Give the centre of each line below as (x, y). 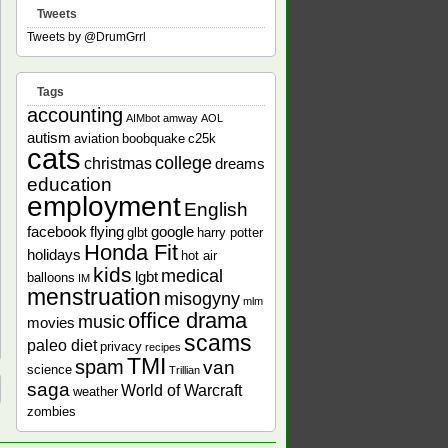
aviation (96, 138)
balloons (51, 277)
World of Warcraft (181, 390)
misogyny (202, 299)
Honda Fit (131, 252)
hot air (199, 255)
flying (107, 231)
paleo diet (62, 345)
